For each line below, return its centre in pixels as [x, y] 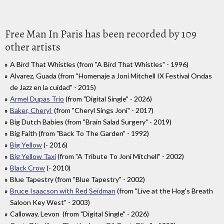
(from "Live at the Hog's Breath [164, 191]
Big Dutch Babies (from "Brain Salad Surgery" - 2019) [91, 122]
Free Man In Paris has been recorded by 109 [101, 34]
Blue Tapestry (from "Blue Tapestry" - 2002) [77, 179]
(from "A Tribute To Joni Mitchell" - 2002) [120, 156]
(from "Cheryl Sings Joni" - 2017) [103, 110]
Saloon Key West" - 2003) [50, 202]
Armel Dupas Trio [37, 99]
